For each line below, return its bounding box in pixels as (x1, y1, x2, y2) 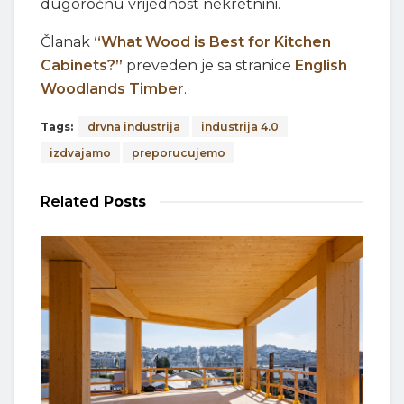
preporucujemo (132, 146, 225, 161)
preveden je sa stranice (123, 57, 295, 75)
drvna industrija (87, 120, 180, 134)
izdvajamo (50, 146, 111, 161)
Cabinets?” (41, 57, 123, 75)
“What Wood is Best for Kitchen (94, 33, 331, 51)
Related (41, 193, 99, 211)
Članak (41, 33, 94, 51)
